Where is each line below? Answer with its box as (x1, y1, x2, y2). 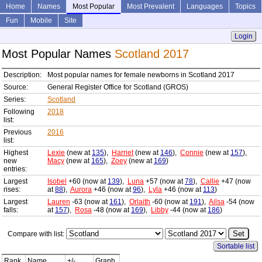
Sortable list (217, 242, 255, 251)
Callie (201, 177, 219, 186)
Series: (4, 95, 26, 104)
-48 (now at (92, 206, 131, 215)
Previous (4, 128, 32, 137)
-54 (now (225, 198, 254, 206)
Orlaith (129, 198, 150, 206)
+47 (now (219, 177, 251, 186)
